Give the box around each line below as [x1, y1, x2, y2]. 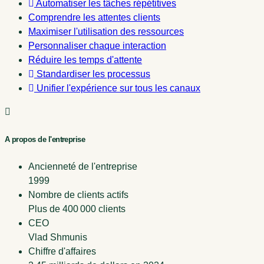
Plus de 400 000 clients [28, 203, 126, 214]
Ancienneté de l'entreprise [28, 161, 137, 171]
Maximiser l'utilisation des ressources [28, 27, 184, 37]
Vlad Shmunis [28, 232, 87, 242]
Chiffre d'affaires [28, 246, 96, 256]
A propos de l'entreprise [5, 134, 85, 144]
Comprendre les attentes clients [28, 12, 160, 23]
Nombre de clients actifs [28, 189, 128, 200]
